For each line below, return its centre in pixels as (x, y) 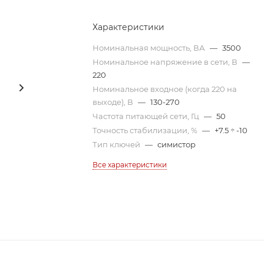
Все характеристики (130, 165)
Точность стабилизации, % (146, 130)
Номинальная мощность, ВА (150, 48)
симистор (177, 144)
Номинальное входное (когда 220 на (165, 89)
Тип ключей (118, 144)
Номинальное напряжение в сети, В (166, 62)
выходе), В (114, 102)
